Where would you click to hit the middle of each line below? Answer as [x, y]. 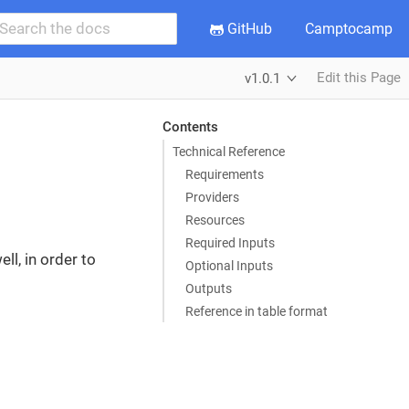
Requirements [224, 174]
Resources [215, 220]
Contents [190, 126]
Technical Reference [229, 151]
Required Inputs [230, 242]
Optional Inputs [229, 265]
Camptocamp [349, 29]
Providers [212, 197]
